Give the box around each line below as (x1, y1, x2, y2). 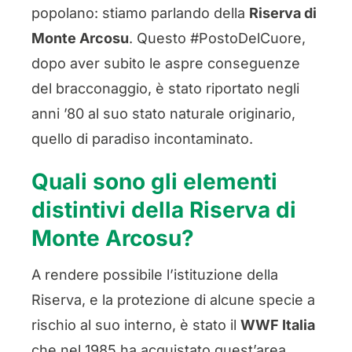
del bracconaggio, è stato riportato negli (31, 80, 299, 97)
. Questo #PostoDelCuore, (128, 30, 306, 46)
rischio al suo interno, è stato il (31, 316, 240, 333)
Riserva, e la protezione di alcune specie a (31, 291, 315, 308)
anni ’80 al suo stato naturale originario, (31, 105, 295, 122)
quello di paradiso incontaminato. (31, 130, 253, 147)
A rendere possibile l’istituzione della (31, 266, 278, 283)
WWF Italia (240, 316, 315, 333)
